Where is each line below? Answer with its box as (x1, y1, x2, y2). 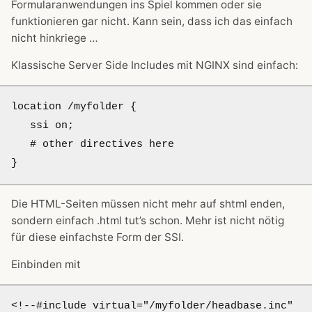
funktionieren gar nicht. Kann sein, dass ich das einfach (11, 15, 292, 29)
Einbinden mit (11, 258, 81, 272)
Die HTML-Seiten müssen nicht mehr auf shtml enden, (11, 197, 285, 211)
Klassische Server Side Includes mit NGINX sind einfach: (11, 58, 298, 72)
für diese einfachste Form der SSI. (11, 231, 184, 244)
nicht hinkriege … (11, 31, 98, 45)
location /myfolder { (11, 100, 136, 113)
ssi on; (11, 118, 30, 132)
